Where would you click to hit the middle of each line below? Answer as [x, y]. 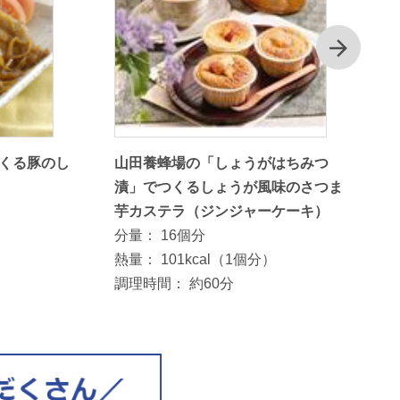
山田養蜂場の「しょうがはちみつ [222, 162]
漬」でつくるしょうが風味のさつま [229, 187]
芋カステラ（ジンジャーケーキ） [222, 211]
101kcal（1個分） [219, 259]
